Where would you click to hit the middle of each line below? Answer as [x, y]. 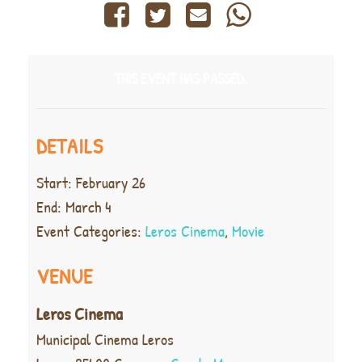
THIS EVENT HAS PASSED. [181, 79]
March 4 [88, 207]
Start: [54, 183]
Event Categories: [89, 231]
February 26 [111, 183]
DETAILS [70, 146]
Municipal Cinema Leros [105, 339]
